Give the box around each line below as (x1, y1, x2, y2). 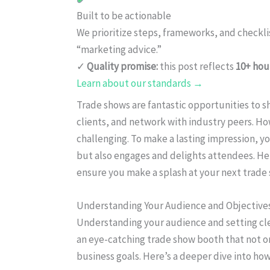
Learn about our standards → (77, 76, 203, 90)
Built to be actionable (77, 8, 171, 22)
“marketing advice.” (77, 42, 162, 56)
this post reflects (158, 59, 236, 73)
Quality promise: (87, 59, 158, 73)
